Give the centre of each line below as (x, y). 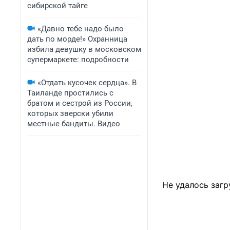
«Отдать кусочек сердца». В (87, 83)
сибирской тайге (57, 6)
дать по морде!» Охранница (77, 39)
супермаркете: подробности (78, 60)
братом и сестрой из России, (80, 103)
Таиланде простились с (70, 93)
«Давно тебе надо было (81, 29)
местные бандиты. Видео (74, 124)
